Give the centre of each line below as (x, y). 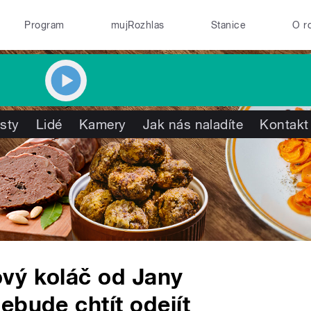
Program (44, 25)
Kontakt (284, 124)
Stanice (228, 25)
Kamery (102, 124)
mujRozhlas (137, 25)
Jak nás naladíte (193, 124)
